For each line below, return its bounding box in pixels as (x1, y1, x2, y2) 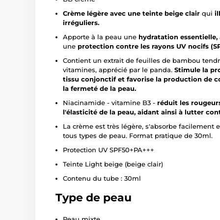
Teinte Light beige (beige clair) (63, 160, 163, 168)
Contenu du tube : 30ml (63, 174, 141, 183)
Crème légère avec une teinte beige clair (63, 9, 200, 18)
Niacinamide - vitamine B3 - (63, 99, 157, 107)
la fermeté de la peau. (63, 84, 136, 93)
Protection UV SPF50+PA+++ (63, 146, 154, 154)
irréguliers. (63, 19, 99, 27)
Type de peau (55, 191, 132, 205)
